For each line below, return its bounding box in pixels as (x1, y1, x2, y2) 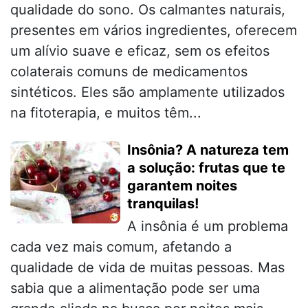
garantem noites (127, 177, 237, 194)
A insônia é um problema (127, 217, 288, 234)
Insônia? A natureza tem (127, 141, 289, 158)
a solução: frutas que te (127, 159, 285, 176)
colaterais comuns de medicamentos (10, 63, 247, 80)
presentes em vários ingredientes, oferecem (10, 21, 297, 38)
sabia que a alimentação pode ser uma (10, 279, 260, 296)
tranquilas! (127, 195, 199, 212)
